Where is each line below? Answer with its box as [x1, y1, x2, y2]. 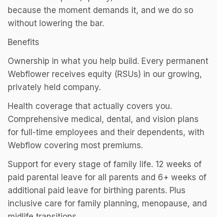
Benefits [8, 37, 39, 47]
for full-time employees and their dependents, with [8, 127, 204, 137]
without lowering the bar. [8, 18, 104, 28]
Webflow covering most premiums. [8, 140, 143, 150]
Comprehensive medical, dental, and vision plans [8, 114, 199, 124]
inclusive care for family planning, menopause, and [8, 199, 207, 208]
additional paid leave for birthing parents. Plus [8, 186, 186, 195]
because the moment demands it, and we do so [8, 5, 193, 15]
